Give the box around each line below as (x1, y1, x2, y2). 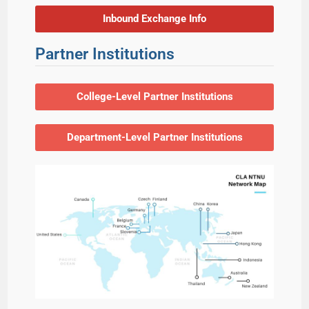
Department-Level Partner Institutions (66, 130, 243, 143)
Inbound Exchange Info (103, 12, 206, 25)
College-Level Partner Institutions (76, 90, 233, 103)
